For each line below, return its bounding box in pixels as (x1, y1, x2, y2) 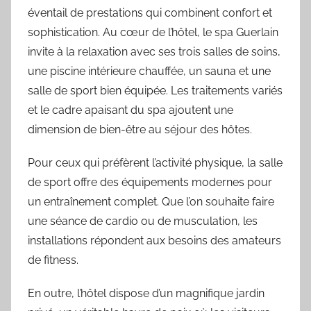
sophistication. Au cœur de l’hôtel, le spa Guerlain (28, 25, 278, 39)
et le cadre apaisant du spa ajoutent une (28, 103, 233, 117)
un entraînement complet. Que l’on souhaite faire (28, 194, 274, 208)
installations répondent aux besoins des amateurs (28, 233, 281, 247)
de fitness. (28, 253, 78, 267)
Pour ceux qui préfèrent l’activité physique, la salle (28, 155, 283, 169)
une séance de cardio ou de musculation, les (28, 214, 258, 228)
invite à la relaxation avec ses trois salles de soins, (28, 44, 280, 58)
